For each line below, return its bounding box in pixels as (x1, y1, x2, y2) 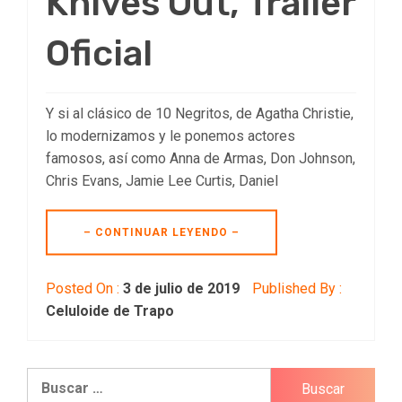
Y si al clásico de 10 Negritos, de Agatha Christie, (46, 104, 354, 122)
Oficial (46, 31, 153, 74)
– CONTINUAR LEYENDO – (83, 225, 240, 239)
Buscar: (26, 369, 76, 386)
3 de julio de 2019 (123, 279, 240, 297)
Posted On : (46, 279, 123, 297)
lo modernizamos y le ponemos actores (46, 127, 295, 144)
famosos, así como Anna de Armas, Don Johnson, (46, 149, 355, 167)
